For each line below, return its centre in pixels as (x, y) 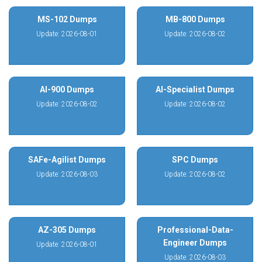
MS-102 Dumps (67, 19)
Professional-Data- (195, 230)
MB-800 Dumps (195, 19)
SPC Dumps (195, 160)
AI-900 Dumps (67, 89)
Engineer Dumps (195, 243)
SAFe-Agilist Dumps (67, 160)
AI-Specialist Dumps (195, 89)
